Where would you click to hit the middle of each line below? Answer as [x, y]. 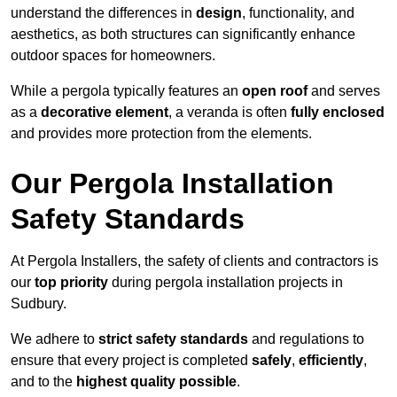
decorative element [105, 113]
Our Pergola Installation [172, 184]
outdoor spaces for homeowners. [113, 56]
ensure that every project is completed [131, 361]
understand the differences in [103, 13]
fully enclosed [338, 113]
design [219, 13]
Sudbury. [39, 304]
